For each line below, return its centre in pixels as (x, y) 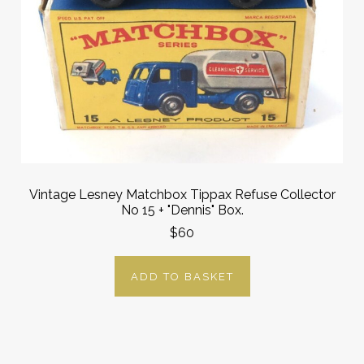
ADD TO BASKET (182, 276)
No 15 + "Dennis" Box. (182, 210)
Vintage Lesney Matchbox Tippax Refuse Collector (182, 194)
